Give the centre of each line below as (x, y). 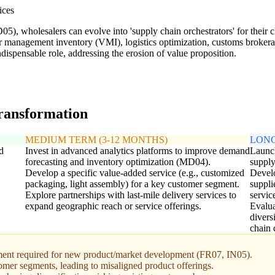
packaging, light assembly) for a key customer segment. (132, 184)
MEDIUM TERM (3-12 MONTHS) (96, 140)
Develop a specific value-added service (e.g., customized (134, 173)
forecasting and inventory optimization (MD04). (118, 162)
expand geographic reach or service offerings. (113, 206)
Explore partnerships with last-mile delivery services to (130, 195)
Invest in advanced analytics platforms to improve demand (137, 151)
